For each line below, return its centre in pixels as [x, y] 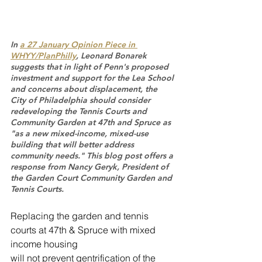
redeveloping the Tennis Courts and [80, 111]
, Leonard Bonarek [113, 56]
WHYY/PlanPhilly [43, 56]
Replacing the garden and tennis [81, 216]
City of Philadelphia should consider [82, 100]
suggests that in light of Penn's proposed [91, 67]
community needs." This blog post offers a [93, 156]
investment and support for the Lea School [93, 78]
